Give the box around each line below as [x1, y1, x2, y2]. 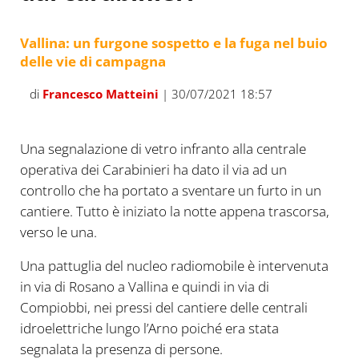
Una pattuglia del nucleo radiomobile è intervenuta [19, 256, 329, 276]
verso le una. [19, 223, 97, 242]
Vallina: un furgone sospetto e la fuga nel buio [19, 34, 328, 53]
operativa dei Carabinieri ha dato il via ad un [19, 160, 287, 179]
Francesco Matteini [42, 85, 159, 102]
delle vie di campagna [19, 52, 166, 71]
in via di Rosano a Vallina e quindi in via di [19, 277, 269, 296]
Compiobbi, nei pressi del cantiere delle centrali [19, 298, 308, 317]
